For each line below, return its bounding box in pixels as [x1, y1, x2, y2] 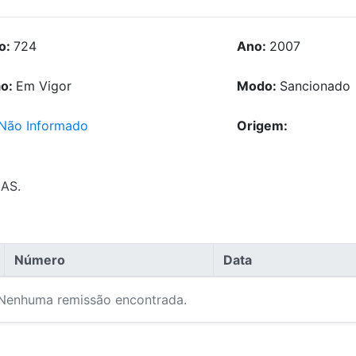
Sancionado [279, 78, 350, 95]
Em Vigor [15, 78, 72, 95]
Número [14, 252, 65, 269]
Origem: [236, 118, 288, 134]
